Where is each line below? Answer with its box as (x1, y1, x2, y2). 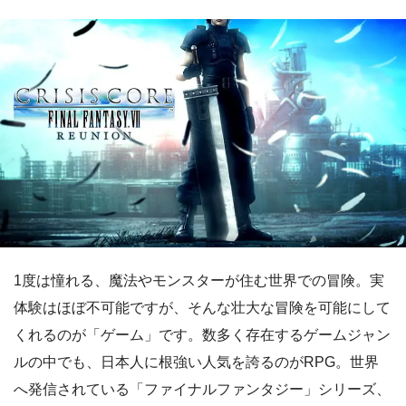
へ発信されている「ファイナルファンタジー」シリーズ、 (14, 381, 391, 397)
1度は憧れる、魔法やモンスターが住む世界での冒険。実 (14, 272, 384, 288)
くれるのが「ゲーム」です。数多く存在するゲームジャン (14, 326, 391, 343)
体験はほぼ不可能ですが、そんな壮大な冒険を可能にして (14, 299, 391, 315)
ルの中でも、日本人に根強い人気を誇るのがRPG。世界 (14, 353, 379, 370)
